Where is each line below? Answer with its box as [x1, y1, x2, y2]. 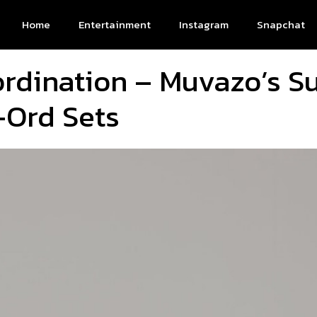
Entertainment [79, 16, 151, 33]
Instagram [179, 16, 229, 33]
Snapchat [257, 16, 305, 33]
